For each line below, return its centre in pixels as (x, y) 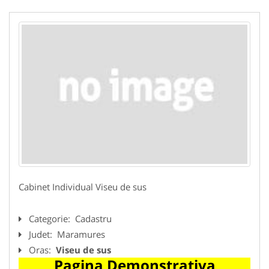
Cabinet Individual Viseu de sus (83, 186)
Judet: (42, 234)
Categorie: (51, 218)
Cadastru (93, 218)
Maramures (81, 234)
